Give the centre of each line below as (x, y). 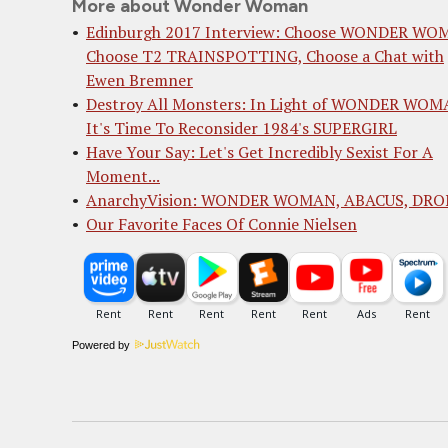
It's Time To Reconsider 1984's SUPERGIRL (241, 128)
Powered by (101, 345)
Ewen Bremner (139, 80)
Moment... (123, 176)
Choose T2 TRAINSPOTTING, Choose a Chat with (265, 56)
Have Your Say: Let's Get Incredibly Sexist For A (259, 152)
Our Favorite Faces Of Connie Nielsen (221, 224)
